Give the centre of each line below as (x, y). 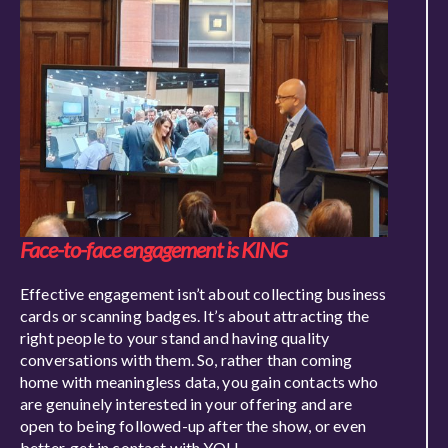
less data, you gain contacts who (266, 381)
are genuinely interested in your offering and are (186, 403)
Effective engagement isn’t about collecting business (203, 293)
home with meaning (87, 381)
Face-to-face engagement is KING (153, 249)
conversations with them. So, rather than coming (186, 359)
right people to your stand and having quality (175, 337)
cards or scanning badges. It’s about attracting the (195, 315)
